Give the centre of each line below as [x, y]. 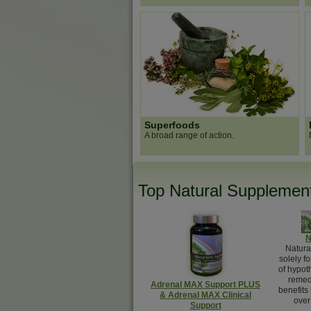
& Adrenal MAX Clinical [205, 295]
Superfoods [172, 125]
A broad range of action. [189, 135]
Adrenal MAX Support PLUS [205, 285]
